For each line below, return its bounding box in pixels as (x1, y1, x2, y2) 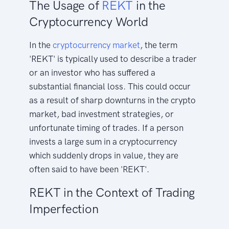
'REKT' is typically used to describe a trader (29, 53, 197, 64)
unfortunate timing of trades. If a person (29, 122, 184, 133)
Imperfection (29, 201, 99, 216)
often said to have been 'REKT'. (29, 164, 150, 174)
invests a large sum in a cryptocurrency (29, 136, 177, 147)
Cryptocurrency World (29, 14, 148, 29)
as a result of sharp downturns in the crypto (29, 95, 196, 105)
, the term (140, 39, 178, 50)
